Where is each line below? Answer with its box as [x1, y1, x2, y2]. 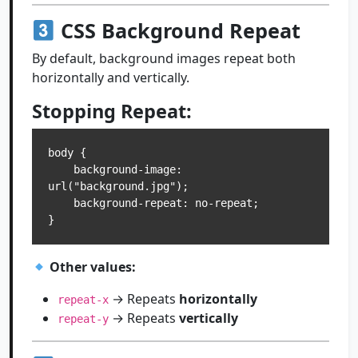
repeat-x [58, 293, 109, 306]
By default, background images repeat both [32, 50, 296, 67]
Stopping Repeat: [32, 98, 192, 124]
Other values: [50, 258, 137, 276]
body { [48, 146, 86, 159]
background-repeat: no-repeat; [48, 197, 74, 209]
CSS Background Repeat [54, 17, 300, 44]
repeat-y [58, 312, 109, 325]
